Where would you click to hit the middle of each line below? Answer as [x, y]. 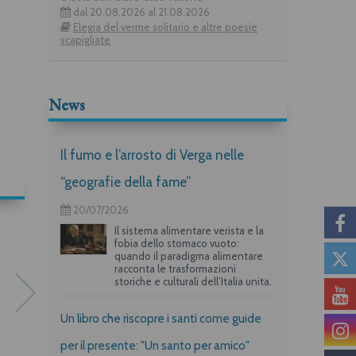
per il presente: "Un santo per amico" [155, 345]
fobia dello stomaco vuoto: [176, 243]
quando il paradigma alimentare [188, 255]
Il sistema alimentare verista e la [189, 230]
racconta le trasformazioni [175, 268]
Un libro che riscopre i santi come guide [161, 318]
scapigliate [85, 39]
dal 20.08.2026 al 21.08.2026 [140, 12]
